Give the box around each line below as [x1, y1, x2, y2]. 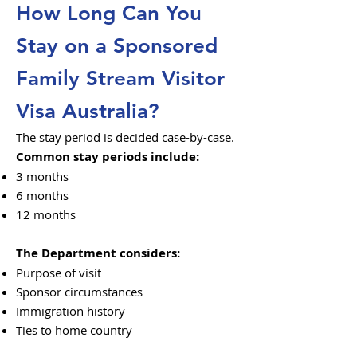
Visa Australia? [16, 99, 159, 124]
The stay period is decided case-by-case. [16, 129, 234, 145]
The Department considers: [16, 245, 180, 261]
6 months [16, 187, 69, 203]
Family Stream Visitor [16, 66, 225, 91]
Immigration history [16, 303, 125, 319]
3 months [16, 168, 69, 184]
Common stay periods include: [16, 148, 199, 165]
